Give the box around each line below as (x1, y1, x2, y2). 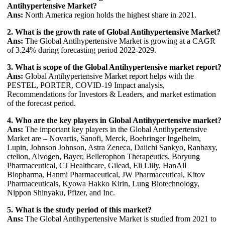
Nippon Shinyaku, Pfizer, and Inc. (7, 188, 115, 197)
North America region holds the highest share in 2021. (23, 10, 196, 19)
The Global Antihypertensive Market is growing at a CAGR (23, 36, 215, 45)
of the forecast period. (7, 98, 76, 107)
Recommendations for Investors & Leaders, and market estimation (7, 89, 216, 98)
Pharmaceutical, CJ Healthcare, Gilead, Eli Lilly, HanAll (7, 161, 186, 170)
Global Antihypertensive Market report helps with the (23, 71, 194, 80)
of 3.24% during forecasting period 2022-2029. (7, 45, 156, 54)
